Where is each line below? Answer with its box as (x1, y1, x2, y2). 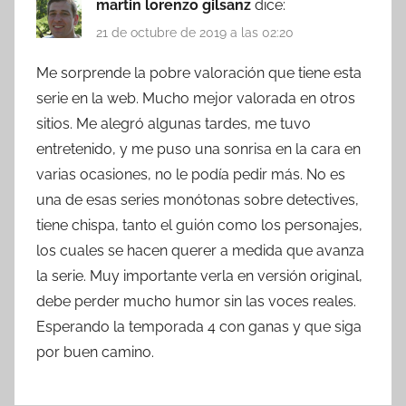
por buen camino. (36, 343, 154, 362)
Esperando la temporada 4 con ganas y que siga (36, 318, 362, 336)
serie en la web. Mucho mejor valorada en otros (36, 90, 355, 108)
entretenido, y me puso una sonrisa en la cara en (36, 140, 361, 159)
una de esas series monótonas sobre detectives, (36, 191, 359, 209)
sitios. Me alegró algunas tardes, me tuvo (36, 115, 311, 133)
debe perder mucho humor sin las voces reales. (36, 293, 356, 311)
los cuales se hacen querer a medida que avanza (36, 242, 364, 260)
